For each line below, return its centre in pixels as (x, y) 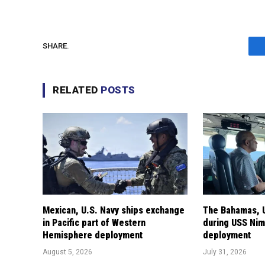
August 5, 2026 (67, 252)
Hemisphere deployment (93, 235)
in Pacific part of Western (94, 222)
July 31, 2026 (225, 252)
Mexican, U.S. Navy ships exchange (114, 210)
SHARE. (56, 46)
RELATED (77, 90)
